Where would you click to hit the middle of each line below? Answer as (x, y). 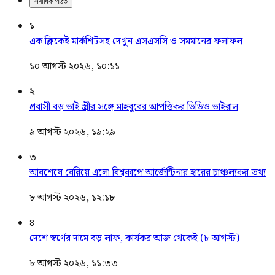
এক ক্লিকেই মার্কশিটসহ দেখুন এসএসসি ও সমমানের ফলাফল (136, 41)
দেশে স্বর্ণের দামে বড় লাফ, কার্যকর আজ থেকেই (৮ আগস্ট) (134, 238)
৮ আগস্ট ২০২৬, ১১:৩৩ (74, 263)
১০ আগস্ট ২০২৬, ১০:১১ (75, 66)
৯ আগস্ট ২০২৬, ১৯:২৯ (72, 132)
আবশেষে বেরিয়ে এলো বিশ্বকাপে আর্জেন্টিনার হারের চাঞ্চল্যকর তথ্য (148, 172)
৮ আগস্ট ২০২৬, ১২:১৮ (72, 198)
